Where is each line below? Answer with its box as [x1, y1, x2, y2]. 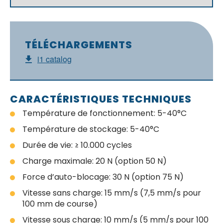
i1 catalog [37, 53, 72, 65]
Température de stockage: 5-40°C [22, 123, 159, 135]
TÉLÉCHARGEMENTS [25, 38, 132, 52]
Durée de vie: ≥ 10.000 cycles [22, 139, 132, 151]
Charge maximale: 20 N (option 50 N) [22, 155, 167, 167]
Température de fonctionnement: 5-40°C [22, 108, 187, 119]
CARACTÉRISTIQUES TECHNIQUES [10, 92, 192, 106]
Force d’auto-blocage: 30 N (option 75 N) [22, 171, 184, 183]
